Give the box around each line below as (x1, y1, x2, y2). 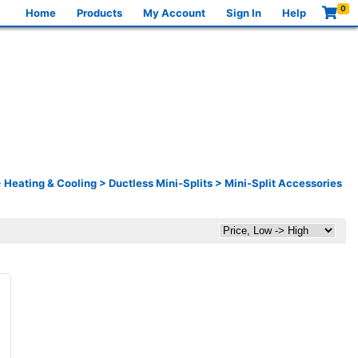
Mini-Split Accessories (225, 176, 342, 189)
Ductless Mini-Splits (109, 176, 213, 189)
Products (77, 6, 123, 19)
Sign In (226, 6, 262, 19)
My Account (143, 6, 206, 19)
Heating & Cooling (4, 176, 97, 189)
